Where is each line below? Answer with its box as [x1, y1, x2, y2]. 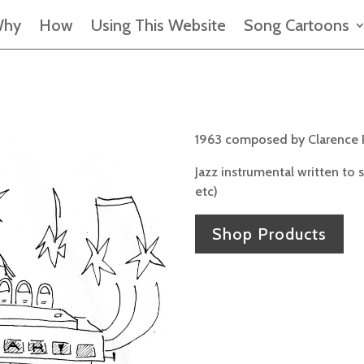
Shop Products [212, 223, 327, 244]
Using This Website [91, 15, 226, 36]
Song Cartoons [244, 15, 349, 36]
